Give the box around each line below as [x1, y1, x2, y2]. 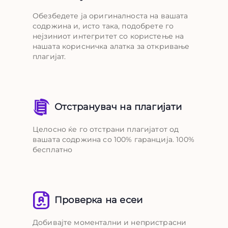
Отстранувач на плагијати [54, 101, 182, 112]
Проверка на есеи [54, 194, 143, 206]
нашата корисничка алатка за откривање [33, 42, 190, 51]
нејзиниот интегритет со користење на [33, 32, 184, 41]
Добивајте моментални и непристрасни [33, 218, 187, 227]
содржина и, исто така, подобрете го [33, 21, 174, 31]
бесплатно [33, 145, 73, 154]
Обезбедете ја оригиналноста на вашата [33, 11, 188, 20]
